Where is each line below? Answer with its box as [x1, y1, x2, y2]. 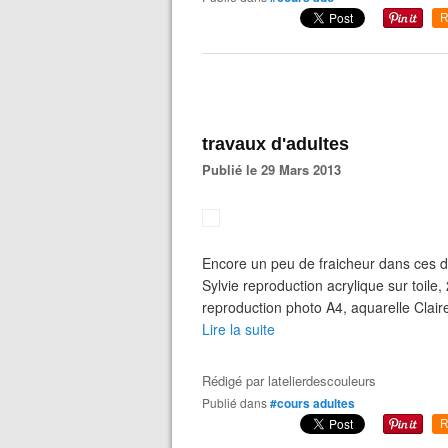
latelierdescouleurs [268, 371, 376, 390]
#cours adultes [270, 394, 355, 412]
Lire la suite [202, 319, 275, 339]
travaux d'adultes [202, 134, 349, 154]
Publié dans [210, 394, 267, 411]
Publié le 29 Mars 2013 [211, 160, 341, 179]
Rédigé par [202, 371, 268, 390]
